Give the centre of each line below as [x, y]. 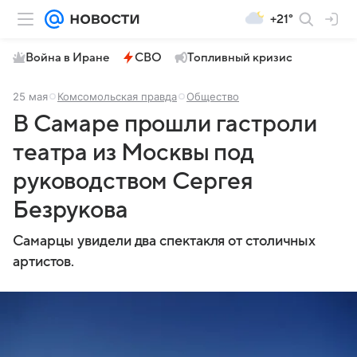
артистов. [44, 262]
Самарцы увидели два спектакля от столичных [165, 241]
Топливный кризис [240, 57]
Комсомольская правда [117, 96]
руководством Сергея [133, 181]
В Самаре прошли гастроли [165, 124]
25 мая [30, 96]
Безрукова [71, 210]
